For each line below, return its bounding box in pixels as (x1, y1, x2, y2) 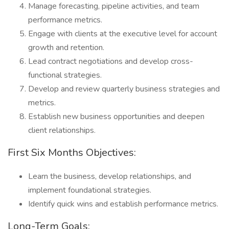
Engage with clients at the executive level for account (28, 28, 217, 39)
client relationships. (28, 125, 96, 136)
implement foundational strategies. (28, 185, 151, 196)
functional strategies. (28, 70, 102, 81)
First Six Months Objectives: (8, 146, 136, 159)
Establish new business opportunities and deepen (28, 111, 204, 122)
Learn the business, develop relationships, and (28, 171, 191, 182)
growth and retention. (28, 42, 104, 53)
